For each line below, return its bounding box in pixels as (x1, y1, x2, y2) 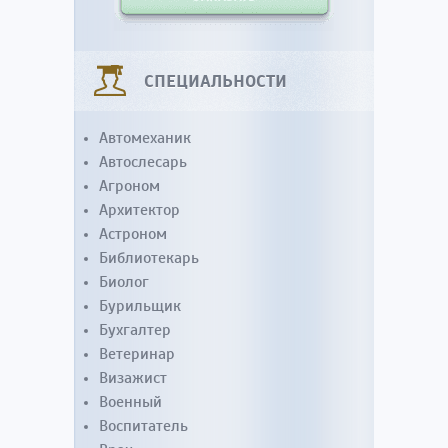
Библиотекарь (99, 248, 199, 268)
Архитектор (99, 200, 180, 220)
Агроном (99, 176, 160, 196)
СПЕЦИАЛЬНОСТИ (144, 70, 287, 92)
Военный (99, 392, 162, 412)
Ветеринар (99, 344, 175, 364)
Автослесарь (99, 152, 187, 172)
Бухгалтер (99, 320, 171, 340)
